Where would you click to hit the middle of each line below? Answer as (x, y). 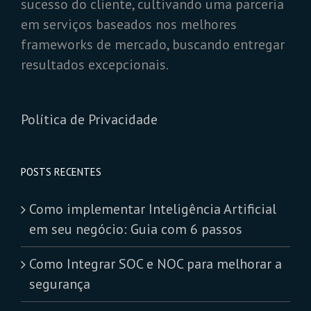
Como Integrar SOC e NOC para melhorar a (155, 264)
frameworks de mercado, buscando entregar (153, 45)
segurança (60, 284)
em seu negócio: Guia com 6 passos (136, 229)
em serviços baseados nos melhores (129, 25)
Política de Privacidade (91, 120)
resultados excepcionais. (95, 65)
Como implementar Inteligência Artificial (153, 209)
